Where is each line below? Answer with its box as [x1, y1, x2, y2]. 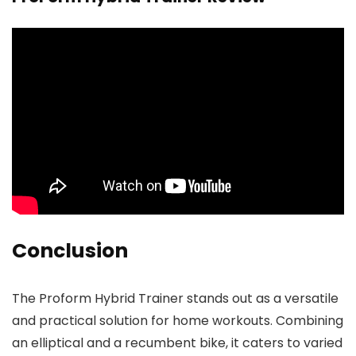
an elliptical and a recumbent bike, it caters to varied [12, 333, 342, 352]
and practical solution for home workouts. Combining [12, 311, 343, 330]
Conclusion [12, 236, 128, 265]
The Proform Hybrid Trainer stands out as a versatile [12, 288, 339, 308]
